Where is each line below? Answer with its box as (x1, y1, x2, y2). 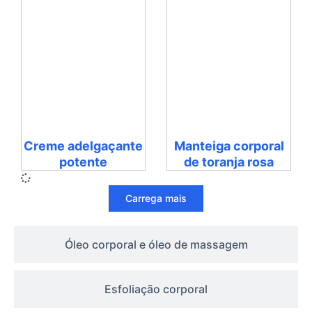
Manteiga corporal (173, 138, 284, 153)
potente (59, 154, 107, 169)
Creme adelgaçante (24, 138, 143, 153)
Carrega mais (125, 192, 187, 204)
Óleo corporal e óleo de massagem (64, 237, 248, 251)
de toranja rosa (184, 154, 274, 169)
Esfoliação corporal (104, 281, 208, 296)
